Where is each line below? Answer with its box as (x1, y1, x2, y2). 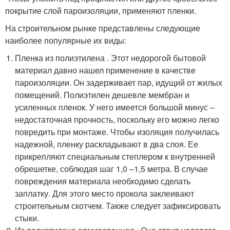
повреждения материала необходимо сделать (15, 175, 191, 187)
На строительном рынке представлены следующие (5, 22, 200, 34)
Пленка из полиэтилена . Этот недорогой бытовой (15, 51, 206, 64)
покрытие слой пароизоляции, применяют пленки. (5, 4, 196, 16)
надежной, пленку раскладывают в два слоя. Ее (15, 138, 199, 150)
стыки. (15, 212, 40, 224)
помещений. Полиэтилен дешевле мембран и (15, 88, 190, 101)
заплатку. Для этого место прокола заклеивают (15, 187, 195, 199)
